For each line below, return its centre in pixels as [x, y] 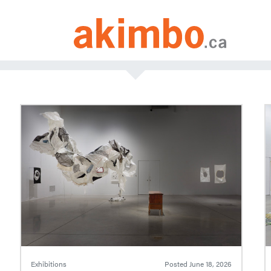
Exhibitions [48, 264]
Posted [177, 264]
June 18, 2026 [211, 264]
